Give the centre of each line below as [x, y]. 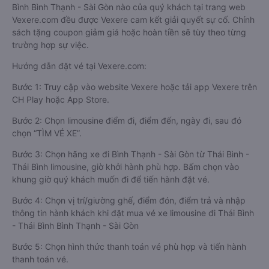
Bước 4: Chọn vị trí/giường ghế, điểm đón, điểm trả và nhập [129, 200]
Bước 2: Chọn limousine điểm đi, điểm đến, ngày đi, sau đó [127, 120]
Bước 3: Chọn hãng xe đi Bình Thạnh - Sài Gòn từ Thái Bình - [131, 154]
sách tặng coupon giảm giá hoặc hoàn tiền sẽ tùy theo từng [129, 32]
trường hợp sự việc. [50, 45]
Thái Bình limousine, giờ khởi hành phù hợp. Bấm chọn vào [125, 167]
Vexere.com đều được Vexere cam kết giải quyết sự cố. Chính [133, 20]
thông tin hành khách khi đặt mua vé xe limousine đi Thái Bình [133, 213]
